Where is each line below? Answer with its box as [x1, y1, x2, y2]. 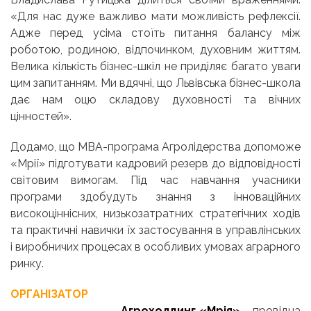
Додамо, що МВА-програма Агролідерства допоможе [10, 140, 301, 153]
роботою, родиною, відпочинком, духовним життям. [10, 42, 301, 56]
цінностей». [10, 109, 72, 123]
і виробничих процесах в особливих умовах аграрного [10, 239, 301, 253]
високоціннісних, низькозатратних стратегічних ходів [10, 206, 301, 220]
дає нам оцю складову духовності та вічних [10, 92, 301, 106]
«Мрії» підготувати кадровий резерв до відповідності [10, 156, 301, 170]
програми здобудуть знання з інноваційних [10, 190, 301, 203]
